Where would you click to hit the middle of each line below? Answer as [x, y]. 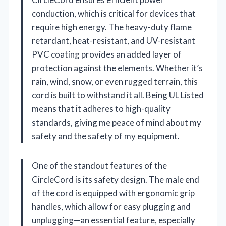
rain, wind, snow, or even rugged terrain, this [115, 81]
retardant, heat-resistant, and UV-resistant [114, 40]
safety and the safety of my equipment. [106, 136]
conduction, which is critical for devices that [114, 13]
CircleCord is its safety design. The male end [116, 179]
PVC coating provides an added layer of [107, 54]
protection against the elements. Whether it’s [117, 68]
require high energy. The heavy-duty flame [112, 27]
